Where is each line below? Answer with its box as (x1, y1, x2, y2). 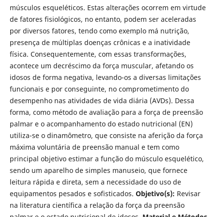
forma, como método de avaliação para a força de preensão (9, 107, 203, 117)
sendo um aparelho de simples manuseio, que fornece (9, 165, 187, 175)
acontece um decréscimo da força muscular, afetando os (9, 61, 194, 70)
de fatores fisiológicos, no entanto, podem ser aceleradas (9, 14, 196, 24)
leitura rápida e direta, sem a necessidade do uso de (9, 177, 181, 186)
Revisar (174, 188, 201, 198)
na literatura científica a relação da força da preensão (9, 200, 185, 210)
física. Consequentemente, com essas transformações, (9, 49, 186, 59)
